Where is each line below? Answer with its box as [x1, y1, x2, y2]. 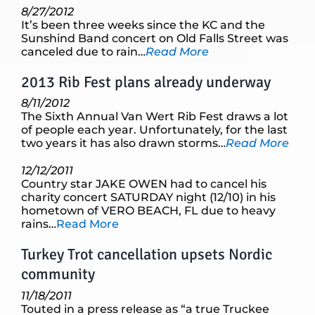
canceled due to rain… [21, 44, 146, 58]
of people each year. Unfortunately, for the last [21, 123, 288, 137]
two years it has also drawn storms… [21, 136, 226, 150]
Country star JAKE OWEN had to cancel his [21, 177, 266, 191]
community [21, 264, 95, 284]
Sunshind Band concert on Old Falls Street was [21, 31, 288, 45]
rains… [21, 217, 56, 231]
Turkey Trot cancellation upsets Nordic [21, 245, 272, 264]
